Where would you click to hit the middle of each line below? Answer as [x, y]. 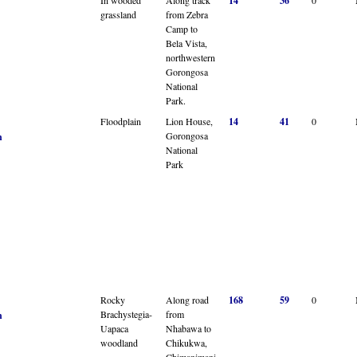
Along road [187, 299]
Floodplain [121, 121]
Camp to [182, 28]
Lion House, [189, 121]
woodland [119, 342]
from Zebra [187, 14]
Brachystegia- [126, 314]
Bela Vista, [186, 43]
